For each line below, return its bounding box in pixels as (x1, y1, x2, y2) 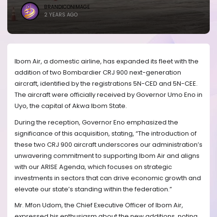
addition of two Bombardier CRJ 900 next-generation (15, 68, 181, 77)
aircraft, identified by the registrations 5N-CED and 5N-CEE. (15, 79, 198, 89)
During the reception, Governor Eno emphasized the (15, 117, 178, 127)
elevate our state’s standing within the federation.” (15, 184, 172, 194)
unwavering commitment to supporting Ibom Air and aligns (15, 151, 200, 160)
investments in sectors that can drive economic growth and (15, 173, 201, 183)
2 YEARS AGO (44, 11, 77, 18)
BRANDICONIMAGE (44, 3, 90, 11)
